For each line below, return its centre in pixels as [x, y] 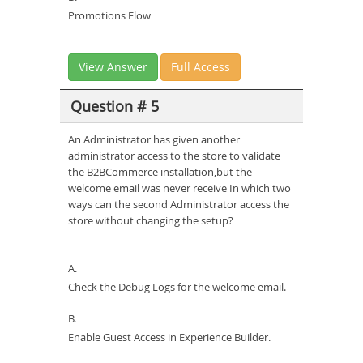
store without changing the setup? [151, 220]
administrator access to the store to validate [174, 156]
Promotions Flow [109, 15]
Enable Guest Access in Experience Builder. [169, 337]
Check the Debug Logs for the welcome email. [177, 287]
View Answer [113, 67]
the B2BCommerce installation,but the [160, 172]
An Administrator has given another [154, 139]
